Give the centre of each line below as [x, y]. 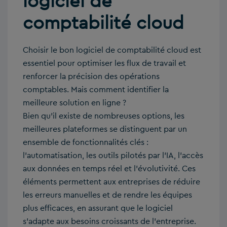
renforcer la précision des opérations [91, 77]
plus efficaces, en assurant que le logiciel [98, 208]
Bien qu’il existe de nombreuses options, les [104, 116]
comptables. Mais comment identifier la [96, 90]
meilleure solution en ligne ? [74, 103]
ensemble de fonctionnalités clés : [86, 142]
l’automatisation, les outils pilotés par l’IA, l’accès [113, 156]
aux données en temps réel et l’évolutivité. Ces [109, 169]
